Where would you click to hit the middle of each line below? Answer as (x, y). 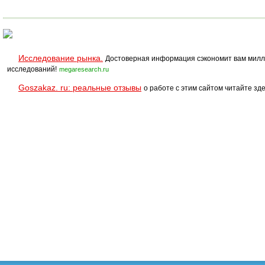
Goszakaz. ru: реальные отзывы (80, 88)
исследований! (32, 69)
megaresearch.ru (84, 69)
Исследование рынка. (61, 58)
